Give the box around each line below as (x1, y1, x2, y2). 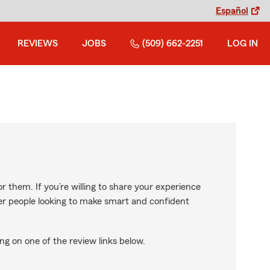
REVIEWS (17, 39, 58, 48)
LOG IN (227, 39, 258, 48)
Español (216, 6, 248, 16)
